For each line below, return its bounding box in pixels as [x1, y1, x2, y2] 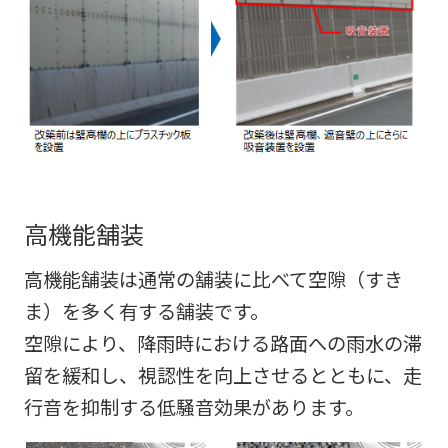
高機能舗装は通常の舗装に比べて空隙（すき [23, 265, 403, 294]
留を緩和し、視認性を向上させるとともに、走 [23, 361, 422, 390]
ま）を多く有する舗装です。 [23, 297, 269, 326]
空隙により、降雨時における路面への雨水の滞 [23, 329, 422, 358]
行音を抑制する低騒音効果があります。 [23, 393, 364, 422]
